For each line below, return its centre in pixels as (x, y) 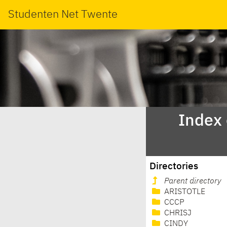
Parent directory (193, 182)
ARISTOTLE (184, 192)
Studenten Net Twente (63, 14)
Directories (174, 166)
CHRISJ (177, 214)
